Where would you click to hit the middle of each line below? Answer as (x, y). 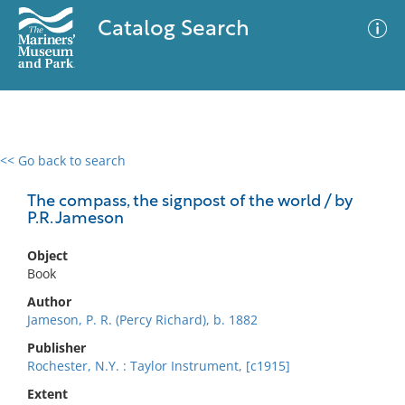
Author (49, 301)
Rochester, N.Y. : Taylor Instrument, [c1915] (159, 366)
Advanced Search (268, 176)
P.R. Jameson (75, 219)
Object (47, 255)
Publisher (57, 348)
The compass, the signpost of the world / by (190, 202)
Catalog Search (173, 30)
